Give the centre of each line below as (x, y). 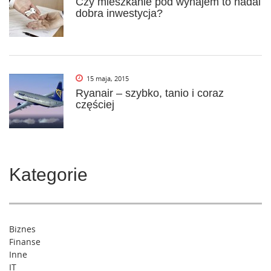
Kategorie (48, 174)
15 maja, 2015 (108, 78)
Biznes (22, 229)
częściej (95, 104)
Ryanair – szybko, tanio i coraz (150, 93)
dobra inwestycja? (119, 13)
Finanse (25, 241)
